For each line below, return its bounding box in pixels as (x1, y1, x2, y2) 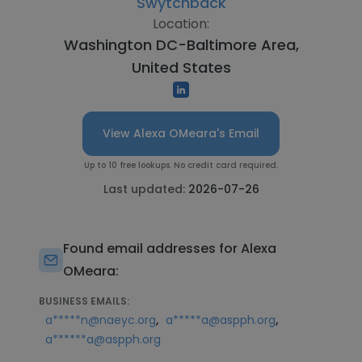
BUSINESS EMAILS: (39, 294, 129, 308)
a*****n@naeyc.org (45, 312, 156, 328)
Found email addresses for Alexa (63, 239, 276, 258)
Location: (153, 15, 209, 33)
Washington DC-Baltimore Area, (63, 35, 299, 55)
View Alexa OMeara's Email (103, 125, 259, 141)
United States (131, 57, 231, 78)
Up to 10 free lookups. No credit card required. (84, 159, 278, 171)
